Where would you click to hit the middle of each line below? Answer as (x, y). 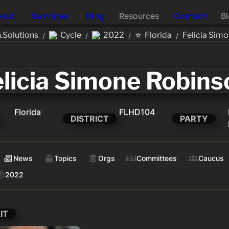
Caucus (211, 158)
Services (50, 16)
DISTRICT (89, 119)
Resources (139, 16)
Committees (157, 158)
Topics (65, 158)
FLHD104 (137, 112)
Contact (190, 16)
